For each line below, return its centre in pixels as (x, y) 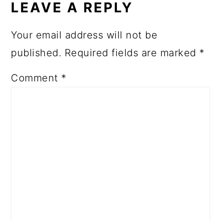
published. (36, 53)
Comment (36, 78)
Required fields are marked (132, 53)
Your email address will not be (84, 35)
